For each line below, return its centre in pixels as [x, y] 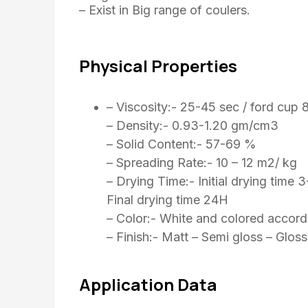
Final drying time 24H [167, 200]
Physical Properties [158, 66]
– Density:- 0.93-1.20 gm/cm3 [192, 126]
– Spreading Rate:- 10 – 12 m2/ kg [202, 163]
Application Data [148, 285]
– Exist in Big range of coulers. [165, 10]
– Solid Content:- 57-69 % [181, 144]
